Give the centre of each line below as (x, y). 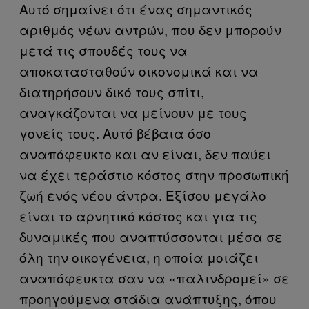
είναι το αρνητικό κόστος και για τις (138, 216)
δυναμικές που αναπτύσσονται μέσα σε (151, 236)
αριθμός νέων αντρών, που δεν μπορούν (150, 29)
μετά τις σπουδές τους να (103, 50)
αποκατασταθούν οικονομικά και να (139, 71)
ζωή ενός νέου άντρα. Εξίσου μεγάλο (143, 195)
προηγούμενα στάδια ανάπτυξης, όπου (148, 298)
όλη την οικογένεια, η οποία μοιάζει (139, 257)
